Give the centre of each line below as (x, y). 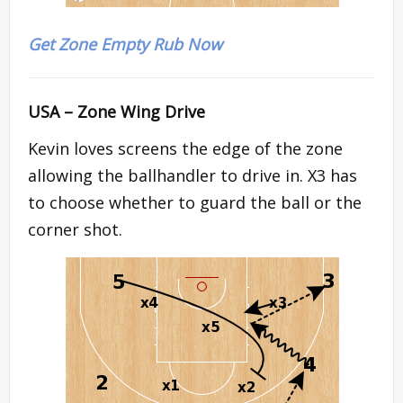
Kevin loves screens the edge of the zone (185, 149)
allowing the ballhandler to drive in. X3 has (193, 176)
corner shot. (75, 230)
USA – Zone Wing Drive (116, 112)
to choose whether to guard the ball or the (195, 203)
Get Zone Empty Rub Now (125, 45)
